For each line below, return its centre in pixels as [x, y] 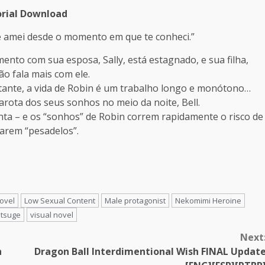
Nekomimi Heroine [208, 201]
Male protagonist [135, 201]
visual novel [52, 215]
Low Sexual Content [60, 201]
